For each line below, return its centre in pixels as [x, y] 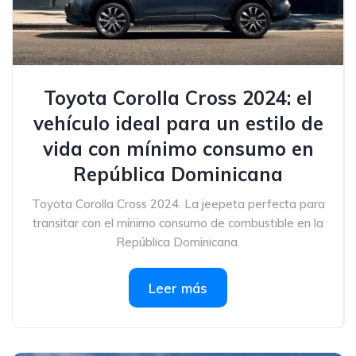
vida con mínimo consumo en [178, 149]
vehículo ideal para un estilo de [178, 123]
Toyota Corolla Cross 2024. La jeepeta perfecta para [178, 204]
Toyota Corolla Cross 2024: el [178, 98]
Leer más [178, 288]
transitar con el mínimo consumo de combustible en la [178, 223]
